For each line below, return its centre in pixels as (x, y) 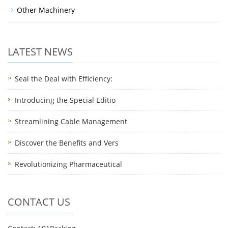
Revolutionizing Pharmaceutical (68, 164)
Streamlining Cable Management (71, 121)
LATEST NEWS (40, 52)
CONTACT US (39, 202)
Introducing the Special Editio (65, 100)
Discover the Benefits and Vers (67, 143)
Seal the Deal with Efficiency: (64, 79)
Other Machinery (46, 10)
